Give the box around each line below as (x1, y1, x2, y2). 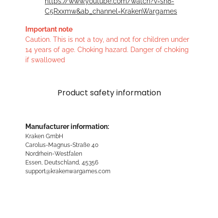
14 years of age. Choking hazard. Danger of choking (25, 46, 189, 54)
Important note (25, 25, 73, 34)
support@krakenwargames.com (25, 167, 110, 175)
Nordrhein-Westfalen (25, 150, 82, 158)
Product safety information (57, 87, 161, 99)
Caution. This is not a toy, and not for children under (25, 36, 189, 44)
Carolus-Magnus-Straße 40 (25, 141, 98, 149)
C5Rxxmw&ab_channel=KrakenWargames (45, 7, 177, 16)
